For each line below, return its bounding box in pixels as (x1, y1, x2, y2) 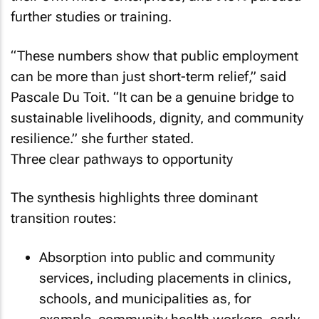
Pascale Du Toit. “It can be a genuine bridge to (11, 88, 294, 105)
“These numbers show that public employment (11, 47, 298, 64)
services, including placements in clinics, (39, 269, 291, 286)
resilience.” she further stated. (11, 130, 194, 147)
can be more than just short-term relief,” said (11, 68, 286, 85)
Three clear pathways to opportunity (11, 150, 233, 167)
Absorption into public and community (39, 249, 275, 266)
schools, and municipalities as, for (39, 290, 251, 307)
